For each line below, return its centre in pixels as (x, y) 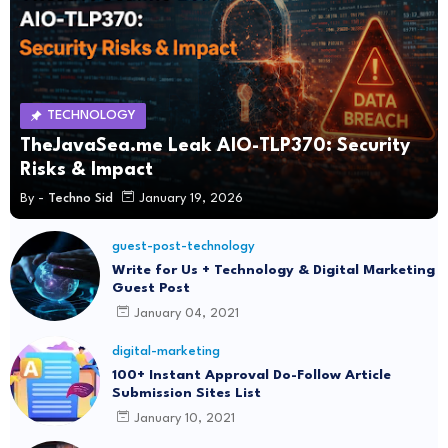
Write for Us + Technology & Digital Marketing (273, 270)
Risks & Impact (86, 170)
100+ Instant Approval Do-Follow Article (251, 375)
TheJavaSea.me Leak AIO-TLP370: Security (215, 146)
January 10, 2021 (184, 418)
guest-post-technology (183, 247)
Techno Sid (80, 198)
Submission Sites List (186, 393)
